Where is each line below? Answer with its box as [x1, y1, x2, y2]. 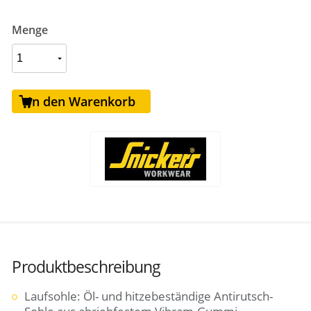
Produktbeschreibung [12, 256, 161, 278]
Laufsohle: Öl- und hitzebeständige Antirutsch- [24, 288, 274, 304]
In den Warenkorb [27, 92, 135, 110]
